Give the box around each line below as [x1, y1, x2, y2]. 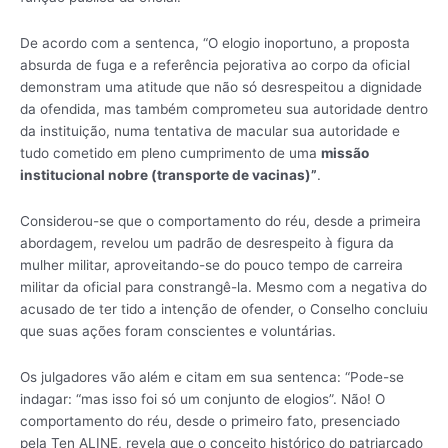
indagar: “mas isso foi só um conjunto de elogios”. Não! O [20, 390, 385, 407]
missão [321, 145, 369, 162]
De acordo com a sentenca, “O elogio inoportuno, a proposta [20, 35, 410, 52]
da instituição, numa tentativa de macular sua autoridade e [20, 123, 400, 140]
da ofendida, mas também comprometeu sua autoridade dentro [20, 101, 428, 118]
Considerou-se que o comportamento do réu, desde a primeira [20, 213, 421, 229]
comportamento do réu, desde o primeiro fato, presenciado [20, 412, 400, 429]
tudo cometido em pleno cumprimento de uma [20, 145, 321, 162]
